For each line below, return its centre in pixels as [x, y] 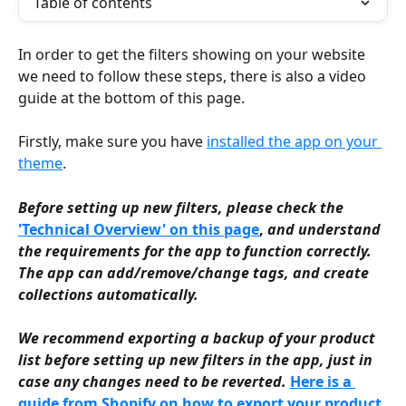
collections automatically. [108, 294]
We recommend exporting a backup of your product [198, 338]
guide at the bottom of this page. [131, 98]
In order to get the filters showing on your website [193, 54]
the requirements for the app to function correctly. [197, 251]
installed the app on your [294, 142]
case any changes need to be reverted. [152, 382]
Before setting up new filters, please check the [183, 207]
